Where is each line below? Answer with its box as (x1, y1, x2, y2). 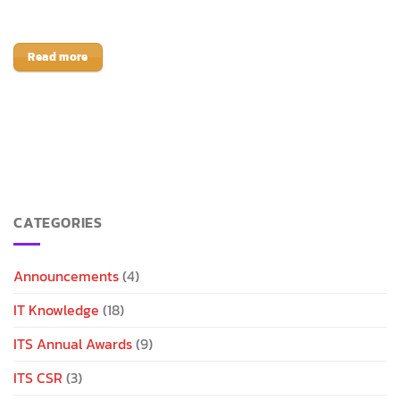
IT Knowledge (13, 299, 99, 321)
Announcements (13, 265, 119, 287)
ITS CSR (13, 367, 62, 389)
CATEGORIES (13, 211, 103, 233)
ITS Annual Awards (13, 333, 132, 355)
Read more (28, 48, 88, 65)
